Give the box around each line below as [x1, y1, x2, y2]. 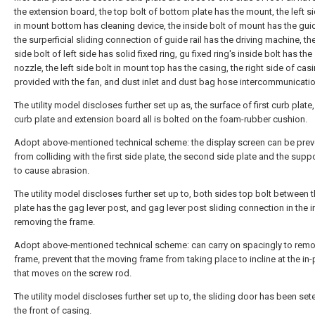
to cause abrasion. [14, 165, 89, 176]
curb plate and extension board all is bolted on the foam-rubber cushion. [14, 114, 307, 124]
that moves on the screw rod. [14, 268, 131, 278]
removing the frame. [14, 217, 95, 227]
